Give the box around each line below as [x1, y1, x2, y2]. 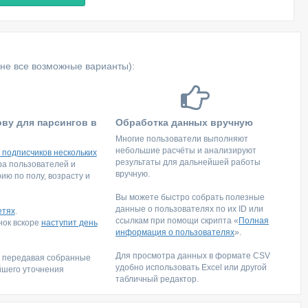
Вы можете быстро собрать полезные [115, 192, 265, 202]
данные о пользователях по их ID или [115, 204, 263, 214]
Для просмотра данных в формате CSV [115, 251, 270, 261]
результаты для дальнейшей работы [115, 157, 261, 167]
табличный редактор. [115, 274, 199, 284]
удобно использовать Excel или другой [115, 263, 267, 272]
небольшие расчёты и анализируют [115, 146, 256, 155]
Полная [238, 216, 269, 225]
